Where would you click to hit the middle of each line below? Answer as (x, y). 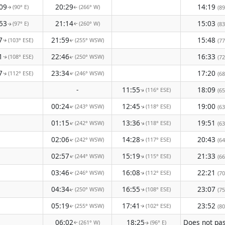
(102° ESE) (158, 206)
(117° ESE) (158, 139)
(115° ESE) (158, 156)
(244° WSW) (89, 156)
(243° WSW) (89, 106)
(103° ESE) (20, 40)
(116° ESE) (158, 90)
